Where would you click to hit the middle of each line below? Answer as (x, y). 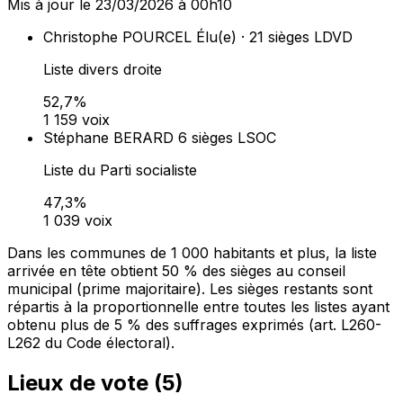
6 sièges (206, 138)
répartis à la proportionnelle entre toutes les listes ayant (198, 307)
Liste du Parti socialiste (120, 170)
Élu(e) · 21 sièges (253, 37)
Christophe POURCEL (117, 37)
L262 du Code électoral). (91, 343)
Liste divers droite (103, 70)
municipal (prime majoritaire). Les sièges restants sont (190, 289)
